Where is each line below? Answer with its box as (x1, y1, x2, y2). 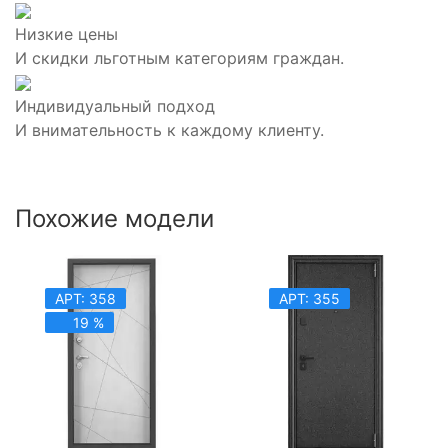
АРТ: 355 (279, 289, 340, 307)
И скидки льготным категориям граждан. (15, 47, 344, 68)
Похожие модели (15, 203, 214, 233)
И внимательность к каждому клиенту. (15, 119, 324, 140)
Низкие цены (15, 23, 118, 44)
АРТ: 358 (55, 289, 116, 307)
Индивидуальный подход (15, 95, 215, 116)
